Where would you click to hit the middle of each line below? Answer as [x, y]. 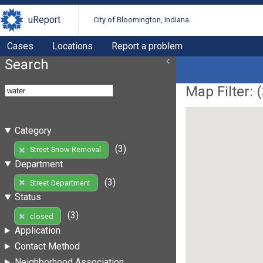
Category [33, 130]
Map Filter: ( [224, 91]
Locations [73, 46]
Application [37, 231]
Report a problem [147, 46]
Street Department [60, 183]
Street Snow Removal [65, 150]
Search [27, 64]
